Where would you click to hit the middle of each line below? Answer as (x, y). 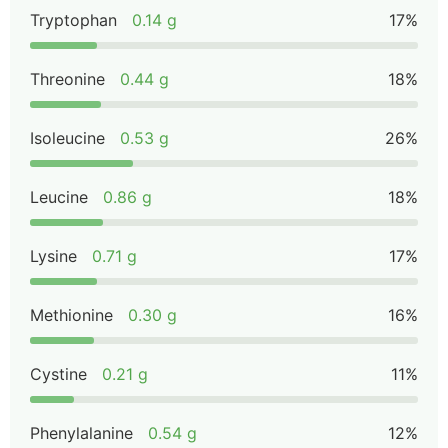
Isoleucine (67, 138)
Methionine (71, 315)
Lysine (53, 256)
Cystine (58, 374)
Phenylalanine (81, 433)
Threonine (67, 79)
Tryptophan (73, 20)
